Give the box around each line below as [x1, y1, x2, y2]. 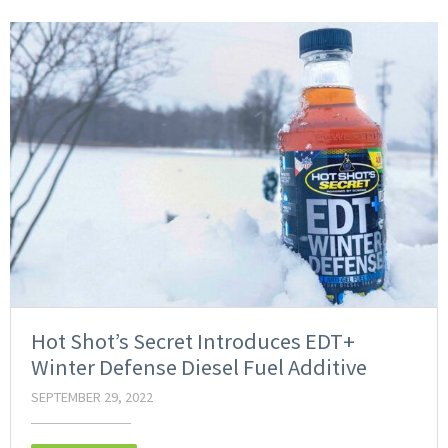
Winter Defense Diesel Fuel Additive [31, 352, 367, 381]
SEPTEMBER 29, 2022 [31, 387, 153, 406]
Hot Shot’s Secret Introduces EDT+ [31, 326, 355, 355]
